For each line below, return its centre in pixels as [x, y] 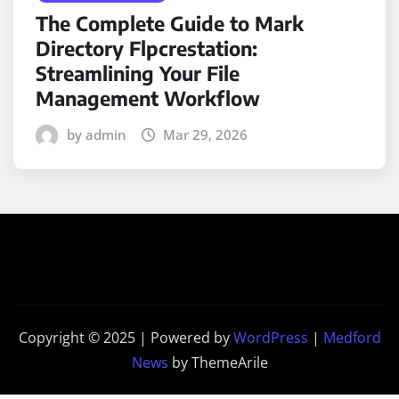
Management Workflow [148, 98]
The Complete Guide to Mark [170, 24]
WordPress [270, 338]
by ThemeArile [218, 363]
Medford [352, 338]
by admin [96, 135]
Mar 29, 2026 [206, 135]
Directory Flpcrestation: [147, 49]
